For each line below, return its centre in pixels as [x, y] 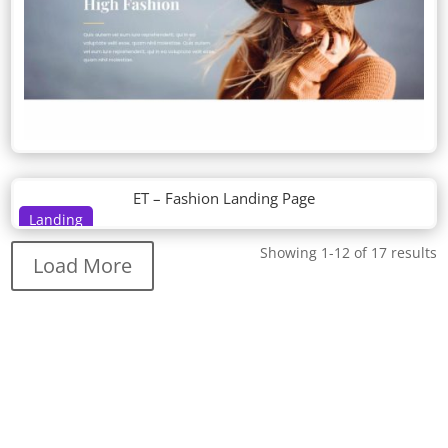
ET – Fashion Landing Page [224, 198]
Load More [83, 266]
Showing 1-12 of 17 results [348, 253]
